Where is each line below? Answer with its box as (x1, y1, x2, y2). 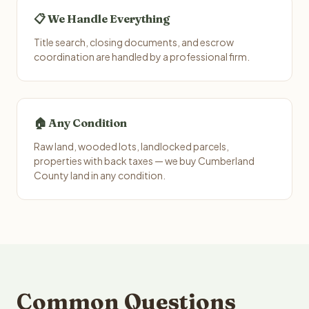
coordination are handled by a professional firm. (34, 50, 250, 63)
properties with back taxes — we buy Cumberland (34, 154, 255, 167)
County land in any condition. (34, 169, 166, 181)
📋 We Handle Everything (34, 12, 170, 26)
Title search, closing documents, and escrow (34, 36, 234, 48)
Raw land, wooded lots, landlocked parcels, (34, 140, 229, 152)
